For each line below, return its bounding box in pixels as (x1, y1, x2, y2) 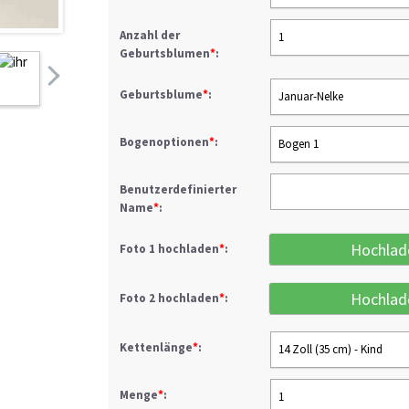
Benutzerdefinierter (120, 182, 236, 197)
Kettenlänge (120, 340, 193, 355)
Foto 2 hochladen (120, 290, 219, 306)
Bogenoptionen (120, 134, 209, 150)
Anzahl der (120, 27, 180, 43)
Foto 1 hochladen (120, 241, 219, 257)
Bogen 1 (278, 136, 319, 152)
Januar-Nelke (278, 89, 343, 104)
